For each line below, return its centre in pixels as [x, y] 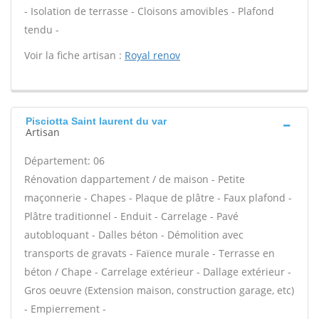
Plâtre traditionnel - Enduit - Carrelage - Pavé [131, 216]
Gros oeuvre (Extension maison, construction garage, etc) [159, 290]
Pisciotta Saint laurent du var [96, 121]
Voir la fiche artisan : [74, 55]
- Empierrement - [65, 309]
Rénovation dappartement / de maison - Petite [135, 179]
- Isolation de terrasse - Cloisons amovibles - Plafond [149, 11]
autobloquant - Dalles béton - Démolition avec [134, 235]
